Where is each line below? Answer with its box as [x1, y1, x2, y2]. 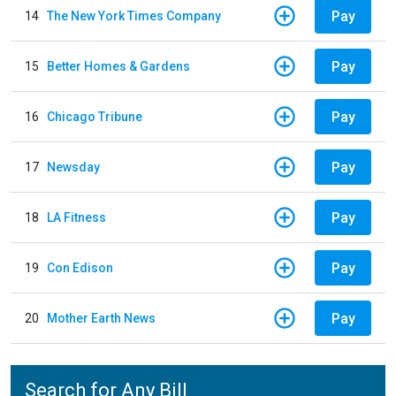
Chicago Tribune [47, 109, 142, 124]
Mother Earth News [47, 310, 156, 325]
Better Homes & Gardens [47, 58, 190, 73]
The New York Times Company [47, 8, 221, 23]
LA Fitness [47, 209, 106, 225]
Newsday [47, 159, 100, 174]
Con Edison [47, 260, 113, 275]
